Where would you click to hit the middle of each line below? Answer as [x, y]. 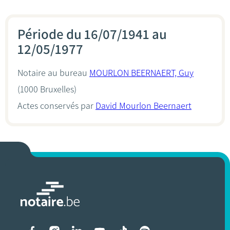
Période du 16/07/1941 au [92, 34]
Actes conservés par [56, 106]
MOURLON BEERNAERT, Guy [141, 73]
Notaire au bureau [53, 73]
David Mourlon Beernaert [143, 106]
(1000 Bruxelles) [47, 89]
